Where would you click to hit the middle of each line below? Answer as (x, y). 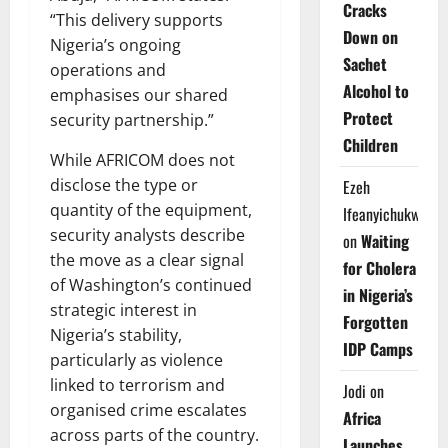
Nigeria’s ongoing (115, 45)
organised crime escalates (148, 410)
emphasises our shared (139, 95)
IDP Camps (377, 349)
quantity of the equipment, (151, 210)
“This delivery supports (136, 20)
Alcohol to (375, 91)
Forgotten (375, 322)
